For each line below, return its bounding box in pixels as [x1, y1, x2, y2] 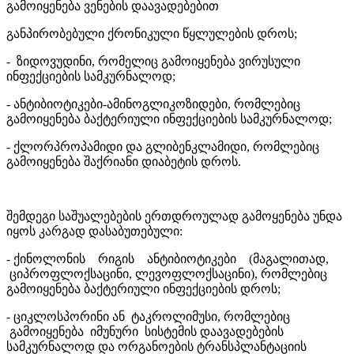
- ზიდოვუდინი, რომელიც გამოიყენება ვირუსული [6, 54, 300, 68]
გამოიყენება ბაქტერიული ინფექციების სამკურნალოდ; [6, 111, 332, 126]
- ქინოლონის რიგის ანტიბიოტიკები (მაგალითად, [6, 251, 335, 265]
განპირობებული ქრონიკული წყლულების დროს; [6, 26, 297, 40]
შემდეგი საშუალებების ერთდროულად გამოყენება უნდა [6, 209, 342, 223]
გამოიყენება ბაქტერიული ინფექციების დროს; [6, 281, 281, 296]
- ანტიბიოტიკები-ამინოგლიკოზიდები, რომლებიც [6, 96, 300, 111]
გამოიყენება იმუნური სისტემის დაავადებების [6, 324, 284, 338]
